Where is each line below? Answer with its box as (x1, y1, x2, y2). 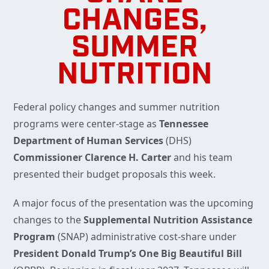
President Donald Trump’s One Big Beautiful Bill (13, 247, 242, 261)
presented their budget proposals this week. (13, 168, 216, 181)
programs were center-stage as (13, 117, 159, 131)
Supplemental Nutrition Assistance (83, 213, 252, 227)
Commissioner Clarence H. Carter (13, 151, 171, 165)
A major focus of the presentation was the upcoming (13, 196, 253, 210)
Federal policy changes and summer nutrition (13, 100, 220, 114)
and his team (171, 151, 232, 165)
